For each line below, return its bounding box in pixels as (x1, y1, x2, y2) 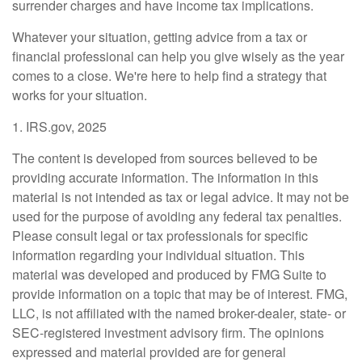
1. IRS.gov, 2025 (12, 116, 107, 136)
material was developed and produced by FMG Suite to (12, 264, 326, 284)
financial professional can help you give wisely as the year (12, 46, 344, 65)
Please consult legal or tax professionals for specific (12, 225, 308, 245)
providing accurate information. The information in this (12, 167, 318, 187)
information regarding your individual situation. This (12, 245, 305, 264)
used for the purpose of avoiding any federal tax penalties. (12, 206, 342, 225)
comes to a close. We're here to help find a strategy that (12, 65, 326, 85)
